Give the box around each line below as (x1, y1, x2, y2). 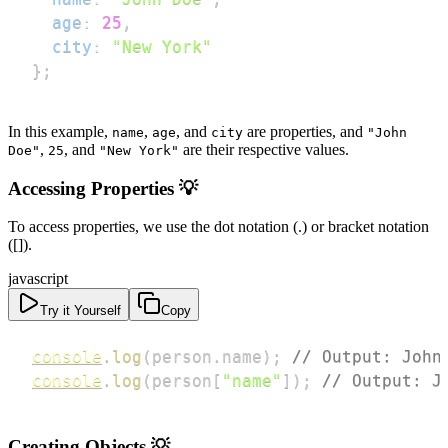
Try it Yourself (40, 303, 121, 319)
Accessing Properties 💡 (8, 177, 198, 199)
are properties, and (243, 123, 367, 140)
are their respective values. (179, 141, 349, 158)
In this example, (8, 123, 112, 140)
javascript (8, 270, 68, 288)
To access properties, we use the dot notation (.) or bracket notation (8, 218, 429, 236)
